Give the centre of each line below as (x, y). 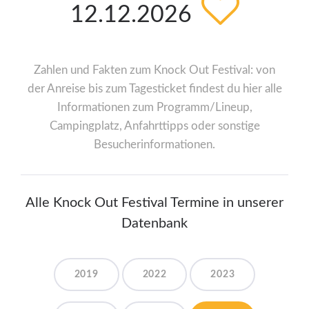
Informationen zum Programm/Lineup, (154, 108)
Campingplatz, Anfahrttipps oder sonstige (154, 126)
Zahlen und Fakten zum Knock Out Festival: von (154, 70)
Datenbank (154, 224)
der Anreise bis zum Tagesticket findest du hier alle (154, 89)
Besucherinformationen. (154, 145)
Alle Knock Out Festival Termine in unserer (154, 203)
